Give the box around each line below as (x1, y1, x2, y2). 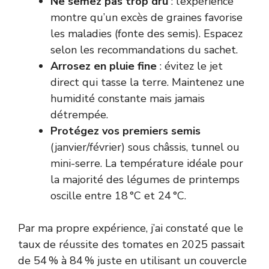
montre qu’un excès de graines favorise (50, 10, 243, 25)
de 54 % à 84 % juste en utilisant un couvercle (18, 253, 247, 268)
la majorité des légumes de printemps (50, 172, 240, 187)
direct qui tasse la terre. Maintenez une (50, 74, 244, 89)
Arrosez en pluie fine (50, 58, 157, 73)
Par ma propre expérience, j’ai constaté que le (18, 220, 243, 235)
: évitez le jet (157, 58, 223, 73)
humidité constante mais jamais (50, 91, 205, 106)
